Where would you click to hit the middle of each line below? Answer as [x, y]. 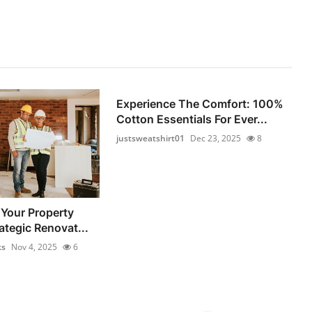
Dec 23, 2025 [216, 139]
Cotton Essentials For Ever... [192, 119]
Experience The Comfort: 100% [200, 104]
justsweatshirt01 [151, 139]
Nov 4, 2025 [34, 247]
